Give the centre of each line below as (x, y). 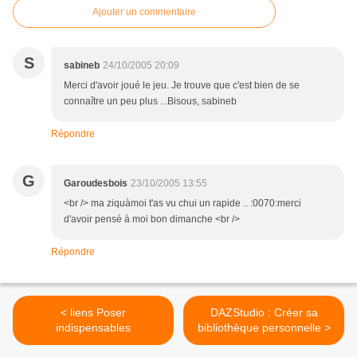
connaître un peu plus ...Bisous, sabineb (150, 101)
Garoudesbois (96, 183)
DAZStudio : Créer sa (264, 312)
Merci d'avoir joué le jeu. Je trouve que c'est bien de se (182, 85)
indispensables (93, 328)
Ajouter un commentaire (144, 12)
